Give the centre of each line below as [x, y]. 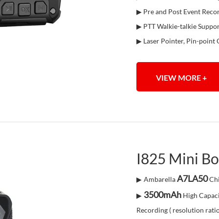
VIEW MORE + [181, 77]
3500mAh [163, 195]
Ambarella [160, 179]
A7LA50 [192, 178]
